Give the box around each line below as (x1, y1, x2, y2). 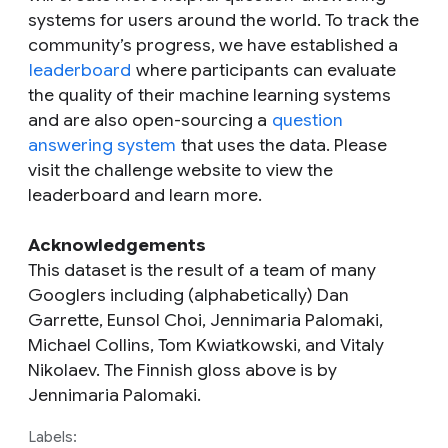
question (272, 109, 343, 131)
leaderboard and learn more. (28, 184, 262, 206)
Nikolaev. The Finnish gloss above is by (28, 359, 337, 381)
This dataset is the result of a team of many (28, 259, 376, 281)
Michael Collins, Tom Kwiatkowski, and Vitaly (28, 334, 384, 356)
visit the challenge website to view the (28, 159, 333, 181)
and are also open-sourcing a (28, 109, 271, 131)
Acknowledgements (28, 234, 206, 256)
